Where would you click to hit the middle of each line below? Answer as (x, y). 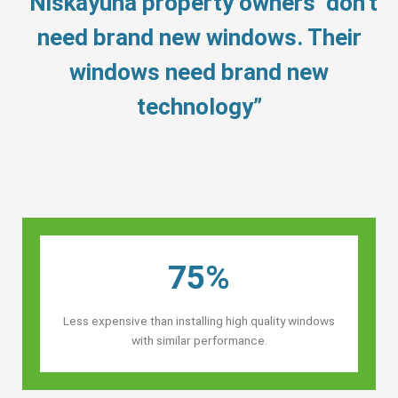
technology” (199, 106)
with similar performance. (199, 340)
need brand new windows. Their (199, 37)
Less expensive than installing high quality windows (199, 320)
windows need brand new (199, 72)
